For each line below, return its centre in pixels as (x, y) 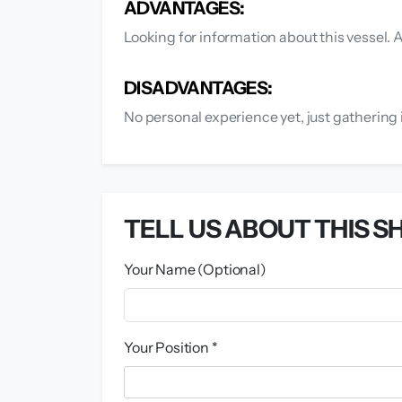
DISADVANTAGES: (198, 87)
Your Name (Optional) (195, 269)
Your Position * (171, 347)
